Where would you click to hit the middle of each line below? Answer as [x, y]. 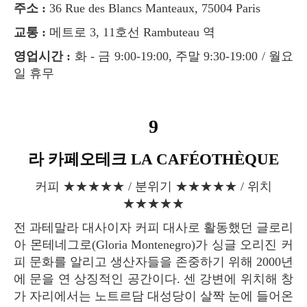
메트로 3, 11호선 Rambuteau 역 [131, 33]
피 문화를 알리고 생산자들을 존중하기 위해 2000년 [153, 262]
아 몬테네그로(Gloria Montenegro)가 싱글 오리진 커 [153, 245]
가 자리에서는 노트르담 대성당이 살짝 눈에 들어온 [153, 296]
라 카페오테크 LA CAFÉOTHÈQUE [161, 160]
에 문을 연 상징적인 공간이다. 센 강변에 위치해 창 [153, 279]
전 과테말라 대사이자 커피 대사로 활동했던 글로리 [20, 228]
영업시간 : [49, 57]
